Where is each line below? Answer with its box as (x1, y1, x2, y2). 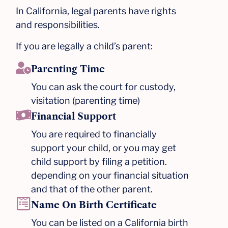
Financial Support (31, 110, 117, 122)
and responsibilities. (16, 19, 100, 31)
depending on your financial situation (31, 169, 189, 181)
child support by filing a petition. (31, 156, 167, 167)
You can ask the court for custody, (31, 81, 176, 92)
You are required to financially (31, 128, 157, 139)
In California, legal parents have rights (16, 6, 177, 17)
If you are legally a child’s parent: (16, 40, 153, 51)
